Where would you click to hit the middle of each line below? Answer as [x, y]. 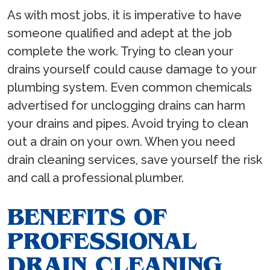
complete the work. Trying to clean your [120, 52]
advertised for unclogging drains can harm [126, 106]
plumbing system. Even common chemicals [130, 88]
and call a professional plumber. [96, 178]
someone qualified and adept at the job [120, 33]
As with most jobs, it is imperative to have [124, 15]
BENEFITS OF [87, 217]
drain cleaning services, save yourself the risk [135, 160]
